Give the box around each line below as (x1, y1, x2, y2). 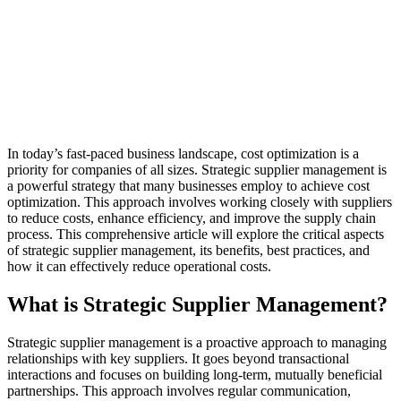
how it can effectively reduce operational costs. (7, 259, 271, 275)
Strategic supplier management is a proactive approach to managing (7, 334, 387, 350)
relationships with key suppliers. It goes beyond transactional (7, 350, 349, 366)
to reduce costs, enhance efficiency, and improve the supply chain (7, 210, 376, 226)
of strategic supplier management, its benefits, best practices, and (7, 243, 370, 259)
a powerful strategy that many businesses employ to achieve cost (7, 178, 370, 194)
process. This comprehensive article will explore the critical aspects (7, 226, 384, 243)
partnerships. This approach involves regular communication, (7, 382, 351, 398)
